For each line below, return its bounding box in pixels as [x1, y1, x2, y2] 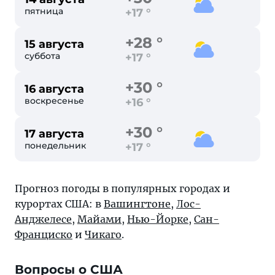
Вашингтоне [104, 198, 171, 210]
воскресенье [25, 95, 84, 106]
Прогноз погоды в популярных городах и [15, 182, 230, 195]
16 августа [25, 82, 84, 96]
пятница [25, 6, 63, 17]
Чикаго [85, 228, 122, 241]
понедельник [25, 140, 86, 151]
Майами [77, 213, 122, 225]
